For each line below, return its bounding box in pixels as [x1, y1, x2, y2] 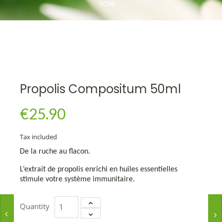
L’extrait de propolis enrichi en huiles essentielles [20, 166, 177, 174]
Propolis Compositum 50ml [20, 81, 181, 98]
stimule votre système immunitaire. [20, 175, 135, 184]
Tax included [20, 132, 57, 142]
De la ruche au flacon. [20, 148, 90, 156]
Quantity [20, 201, 50, 212]
